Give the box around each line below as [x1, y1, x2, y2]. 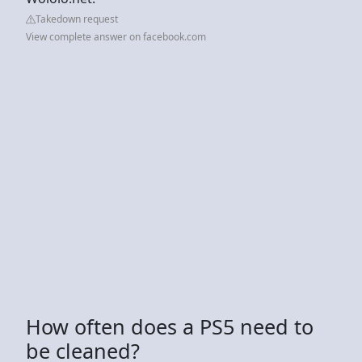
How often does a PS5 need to [26, 312, 314, 340]
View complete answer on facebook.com [26, 29, 206, 44]
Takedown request [36, 11, 118, 26]
